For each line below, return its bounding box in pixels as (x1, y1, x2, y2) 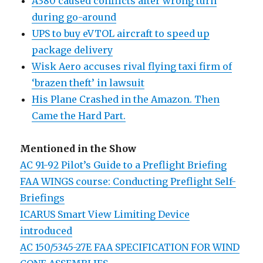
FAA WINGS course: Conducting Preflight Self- (20, 176, 237, 188)
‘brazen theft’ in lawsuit (32, 77, 145, 89)
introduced (20, 225, 73, 237)
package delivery (32, 44, 113, 56)
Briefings (20, 192, 65, 204)
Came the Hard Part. (32, 110, 126, 122)
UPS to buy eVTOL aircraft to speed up (32, 28, 210, 40)
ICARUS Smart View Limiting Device (20, 208, 190, 221)
